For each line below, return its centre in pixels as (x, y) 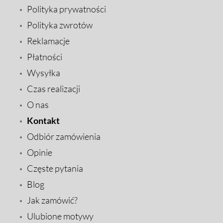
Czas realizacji (54, 89)
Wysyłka (44, 73)
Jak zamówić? (52, 200)
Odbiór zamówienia (64, 137)
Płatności (45, 57)
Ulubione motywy (60, 216)
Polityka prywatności (66, 9)
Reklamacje (48, 41)
